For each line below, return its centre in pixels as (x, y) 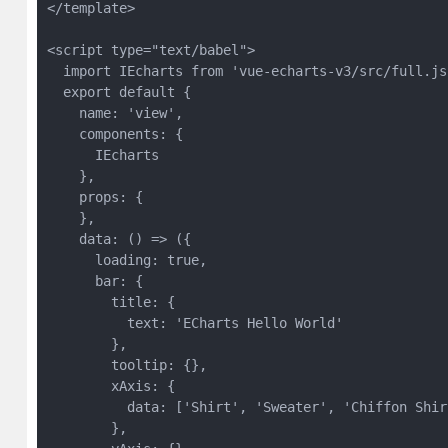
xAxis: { (110, 386)
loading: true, (126, 260)
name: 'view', (114, 113)
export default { (118, 92)
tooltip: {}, (126, 365)
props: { (94, 197)
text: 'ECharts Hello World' (194, 323)
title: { (110, 302)
